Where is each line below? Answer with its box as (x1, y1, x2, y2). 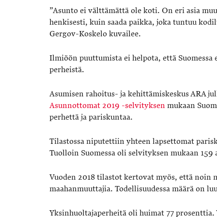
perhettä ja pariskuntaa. (49, 112, 133, 123)
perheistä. (49, 65, 86, 75)
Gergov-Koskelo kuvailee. (49, 29, 141, 39)
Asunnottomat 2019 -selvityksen (49, 101, 165, 111)
